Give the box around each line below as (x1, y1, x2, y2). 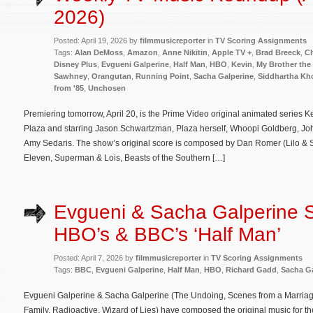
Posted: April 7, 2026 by (54, 254, 136, 263)
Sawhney (54, 71, 87, 80)
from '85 (54, 83, 84, 92)
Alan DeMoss (75, 48, 123, 57)
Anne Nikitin (162, 48, 208, 57)
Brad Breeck (256, 48, 300, 57)
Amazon (127, 48, 158, 57)
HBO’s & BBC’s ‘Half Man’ (54, 224, 281, 246)
